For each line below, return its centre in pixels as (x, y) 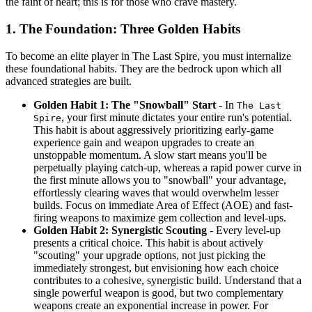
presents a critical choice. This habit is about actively (148, 242)
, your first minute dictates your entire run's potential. (177, 117)
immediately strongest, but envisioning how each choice (156, 267)
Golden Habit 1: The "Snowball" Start (125, 104)
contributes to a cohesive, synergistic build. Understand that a (167, 280)
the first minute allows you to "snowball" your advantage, (160, 180)
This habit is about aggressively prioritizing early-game (154, 130)
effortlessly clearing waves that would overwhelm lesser (156, 192)
